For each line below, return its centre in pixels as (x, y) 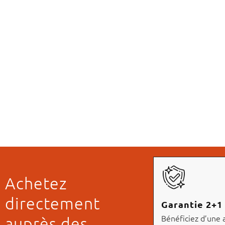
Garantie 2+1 (192, 204)
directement (52, 204)
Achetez (36, 184)
